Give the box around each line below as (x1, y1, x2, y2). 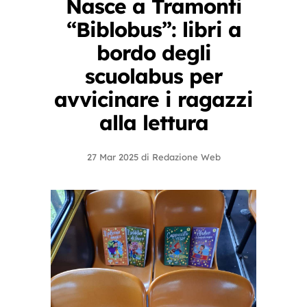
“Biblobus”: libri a (66, 16, 241, 42)
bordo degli (96, 40, 211, 66)
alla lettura (99, 110, 208, 136)
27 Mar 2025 (86, 151, 138, 162)
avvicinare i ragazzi (54, 86, 253, 112)
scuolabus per (84, 63, 223, 89)
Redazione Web (151, 151, 221, 162)
